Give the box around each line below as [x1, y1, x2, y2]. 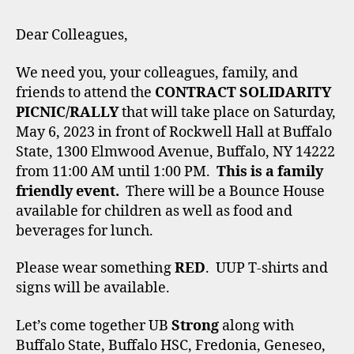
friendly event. [16, 182, 119, 201]
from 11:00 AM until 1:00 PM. [16, 162, 217, 181]
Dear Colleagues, [16, 26, 128, 44]
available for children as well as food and [16, 201, 292, 220]
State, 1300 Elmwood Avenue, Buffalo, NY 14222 [16, 142, 335, 161]
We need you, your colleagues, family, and [16, 63, 298, 82]
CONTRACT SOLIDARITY [155, 83, 331, 102]
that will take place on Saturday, [119, 103, 336, 122]
